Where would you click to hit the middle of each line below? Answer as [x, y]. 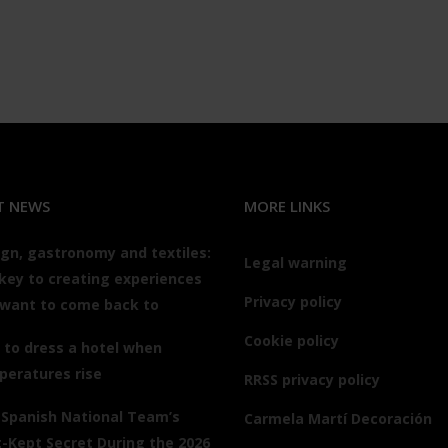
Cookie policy [291, 340]
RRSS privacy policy [312, 379]
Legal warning [295, 262]
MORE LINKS [287, 206]
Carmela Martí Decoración [338, 418]
